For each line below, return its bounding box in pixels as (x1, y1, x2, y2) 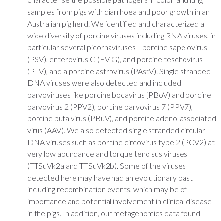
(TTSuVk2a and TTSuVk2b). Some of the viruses (27, 160, 186, 170)
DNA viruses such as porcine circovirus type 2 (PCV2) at (27, 137, 215, 147)
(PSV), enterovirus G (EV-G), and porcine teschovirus (27, 54, 203, 64)
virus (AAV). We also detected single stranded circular (27, 125, 205, 135)
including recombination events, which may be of (27, 184, 187, 194)
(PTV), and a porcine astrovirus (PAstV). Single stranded (27, 66, 211, 75)
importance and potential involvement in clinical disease (27, 196, 212, 206)
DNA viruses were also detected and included (27, 77, 181, 87)
